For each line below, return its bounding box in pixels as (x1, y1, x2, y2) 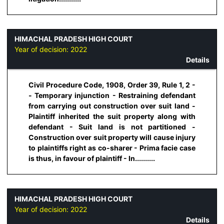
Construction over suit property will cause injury (28, 133, 195, 142)
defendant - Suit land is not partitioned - (28, 122, 195, 131)
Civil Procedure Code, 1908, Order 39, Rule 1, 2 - (28, 80, 195, 89)
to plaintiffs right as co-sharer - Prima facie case (28, 143, 195, 152)
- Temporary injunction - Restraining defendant (28, 91, 195, 100)
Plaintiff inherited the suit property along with (28, 112, 195, 121)
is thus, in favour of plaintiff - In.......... (28, 154, 155, 163)
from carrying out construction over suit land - (28, 101, 195, 110)
